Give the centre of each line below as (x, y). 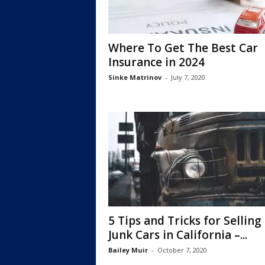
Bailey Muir (128, 250)
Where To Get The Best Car (183, 48)
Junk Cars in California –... (177, 235)
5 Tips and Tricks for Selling (185, 221)
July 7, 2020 (188, 77)
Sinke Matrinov (135, 77)
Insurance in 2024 (156, 62)
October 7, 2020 (182, 250)
